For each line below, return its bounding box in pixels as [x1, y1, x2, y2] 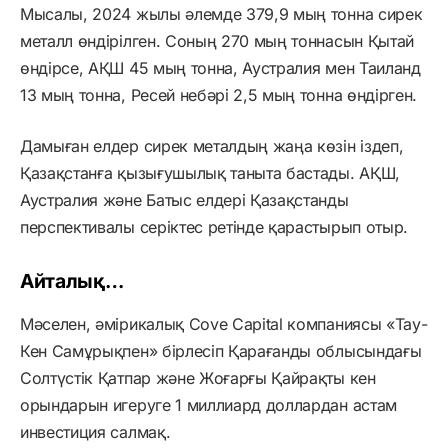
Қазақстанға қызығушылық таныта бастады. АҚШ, [20, 163, 400, 184]
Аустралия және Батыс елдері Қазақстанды [20, 190, 349, 211]
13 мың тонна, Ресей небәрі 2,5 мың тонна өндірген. [20, 85, 417, 106]
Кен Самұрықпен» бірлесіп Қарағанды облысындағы [20, 340, 422, 361]
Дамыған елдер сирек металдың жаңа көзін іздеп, [20, 136, 404, 157]
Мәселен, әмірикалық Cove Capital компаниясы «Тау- [20, 313, 428, 334]
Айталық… [20, 269, 124, 294]
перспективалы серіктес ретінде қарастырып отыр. [20, 217, 408, 238]
